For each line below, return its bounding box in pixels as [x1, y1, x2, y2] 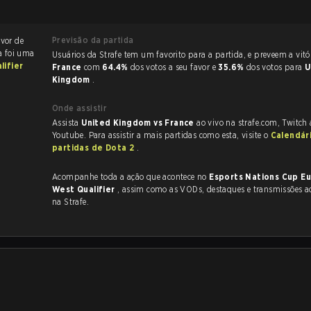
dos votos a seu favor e [130, 62, 219, 72]
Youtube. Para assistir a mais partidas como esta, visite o [52, 130, 271, 140]
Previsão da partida [52, 35, 134, 45]
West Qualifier [52, 184, 117, 194]
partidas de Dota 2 [52, 142, 137, 153]
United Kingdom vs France [81, 117, 197, 128]
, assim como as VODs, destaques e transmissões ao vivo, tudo [117, 184, 147, 194]
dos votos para [246, 62, 305, 72]
